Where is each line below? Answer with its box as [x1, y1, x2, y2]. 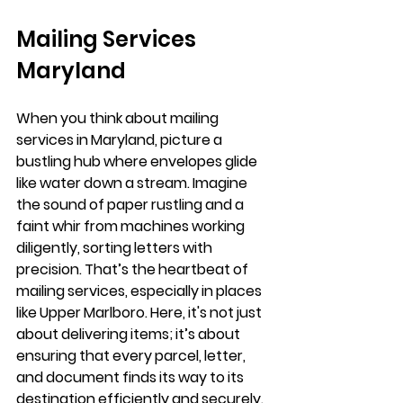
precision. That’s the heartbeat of [16, 258, 251, 280]
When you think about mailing [16, 107, 221, 129]
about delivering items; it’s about [16, 323, 243, 345]
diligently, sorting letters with [16, 237, 215, 258]
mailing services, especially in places [16, 280, 264, 301]
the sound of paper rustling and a [16, 193, 246, 215]
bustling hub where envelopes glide [16, 150, 260, 172]
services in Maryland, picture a [16, 129, 225, 150]
